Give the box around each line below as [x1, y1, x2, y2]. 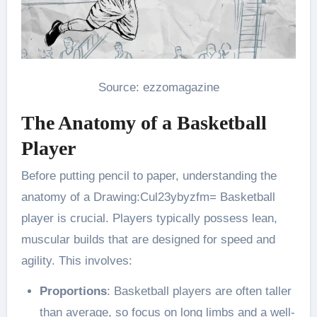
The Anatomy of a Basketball [21, 111, 267, 134]
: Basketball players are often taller [106, 284, 292, 299]
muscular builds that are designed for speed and [21, 233, 275, 247]
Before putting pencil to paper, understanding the [21, 169, 277, 183]
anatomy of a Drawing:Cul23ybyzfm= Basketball [21, 190, 275, 204]
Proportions [39, 284, 107, 299]
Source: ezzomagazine [98, 80, 219, 94]
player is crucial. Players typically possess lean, [21, 212, 277, 226]
